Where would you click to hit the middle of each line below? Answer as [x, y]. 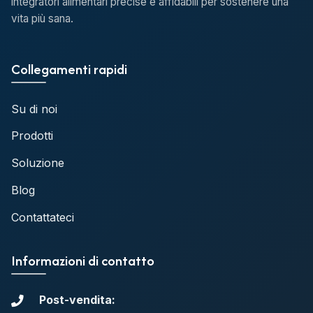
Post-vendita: [77, 299]
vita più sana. [42, 18]
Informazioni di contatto [83, 260]
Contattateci [43, 217]
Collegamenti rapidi [69, 69]
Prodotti [32, 136]
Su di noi [34, 109]
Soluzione [38, 163]
